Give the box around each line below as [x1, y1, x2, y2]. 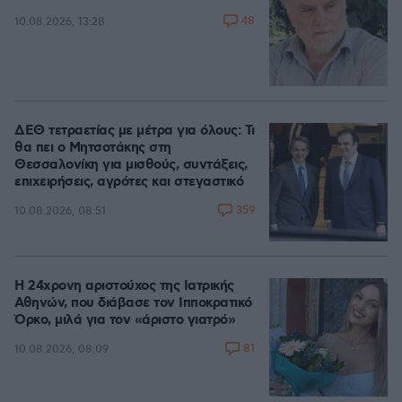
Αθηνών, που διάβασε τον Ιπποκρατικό [14, 294, 252, 312]
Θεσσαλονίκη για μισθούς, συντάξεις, [14, 156, 248, 174]
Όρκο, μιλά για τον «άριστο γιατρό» [14, 311, 235, 329]
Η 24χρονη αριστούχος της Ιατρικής [14, 277, 234, 295]
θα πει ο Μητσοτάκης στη [14, 139, 171, 157]
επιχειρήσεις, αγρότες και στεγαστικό [14, 173, 243, 191]
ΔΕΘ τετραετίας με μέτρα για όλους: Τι [14, 122, 255, 140]
